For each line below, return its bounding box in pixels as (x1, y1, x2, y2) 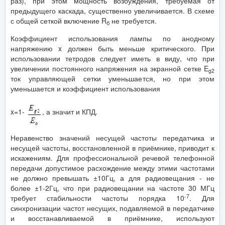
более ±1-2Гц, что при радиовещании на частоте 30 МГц (11, 183, 214, 193)
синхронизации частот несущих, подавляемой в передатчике (11, 203, 214, 213)
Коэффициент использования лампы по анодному (11, 33, 214, 43)
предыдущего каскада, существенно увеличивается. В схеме (11, 6, 214, 16)
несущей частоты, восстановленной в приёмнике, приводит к (11, 143, 214, 153)
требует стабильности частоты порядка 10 (11, 193, 184, 203)
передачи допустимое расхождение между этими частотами (11, 163, 214, 173)
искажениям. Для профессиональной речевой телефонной (11, 153, 214, 163)
